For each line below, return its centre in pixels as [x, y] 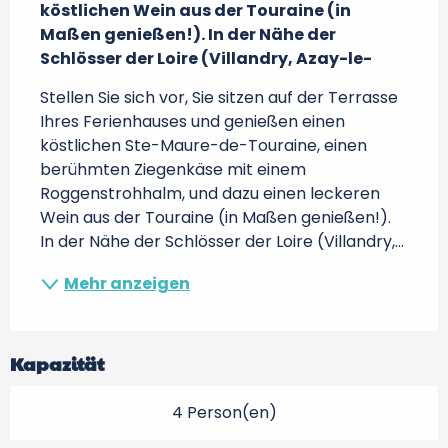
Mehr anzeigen [127, 283]
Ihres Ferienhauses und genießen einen [192, 121]
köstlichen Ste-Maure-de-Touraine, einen [203, 145]
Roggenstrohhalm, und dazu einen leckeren [210, 193]
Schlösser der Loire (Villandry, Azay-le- [206, 58]
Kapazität [57, 363]
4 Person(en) [224, 412]
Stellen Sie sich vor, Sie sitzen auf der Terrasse [219, 97]
